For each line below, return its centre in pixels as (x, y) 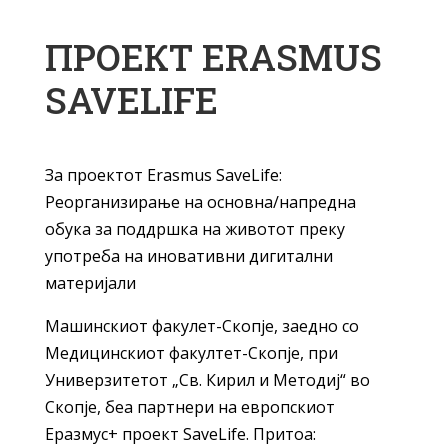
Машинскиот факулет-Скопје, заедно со (201, 326)
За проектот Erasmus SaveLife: (163, 175)
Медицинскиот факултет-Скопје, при (191, 353)
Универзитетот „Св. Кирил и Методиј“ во (207, 380)
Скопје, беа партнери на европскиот (189, 407)
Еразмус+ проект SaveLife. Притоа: (180, 434)
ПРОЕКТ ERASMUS (213, 57)
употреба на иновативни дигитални (188, 256)
